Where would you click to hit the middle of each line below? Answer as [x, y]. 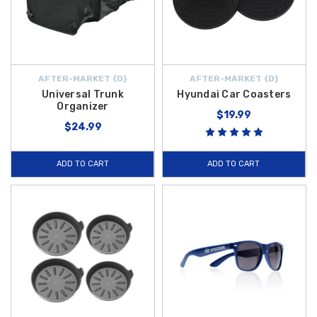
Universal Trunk [83, 94]
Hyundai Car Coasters [234, 94]
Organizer [83, 106]
